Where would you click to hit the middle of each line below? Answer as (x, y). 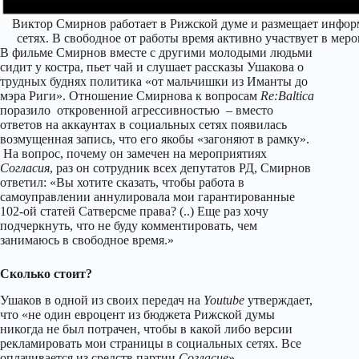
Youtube (224, 300)
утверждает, (278, 300)
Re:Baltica (287, 96)
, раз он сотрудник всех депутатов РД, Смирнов (180, 168)
